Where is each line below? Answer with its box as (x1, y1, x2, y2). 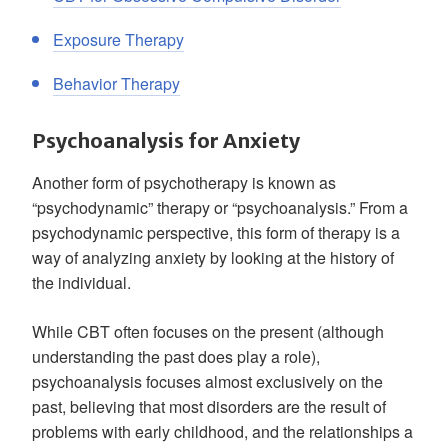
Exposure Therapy (53, 28, 184, 51)
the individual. (32, 271, 131, 294)
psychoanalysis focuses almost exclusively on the (32, 370, 383, 393)
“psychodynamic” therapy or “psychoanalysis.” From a (32, 196, 408, 219)
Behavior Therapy (53, 72, 180, 95)
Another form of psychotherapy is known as (32, 171, 336, 194)
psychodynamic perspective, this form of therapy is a (32, 221, 400, 244)
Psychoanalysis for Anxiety (32, 128, 300, 153)
